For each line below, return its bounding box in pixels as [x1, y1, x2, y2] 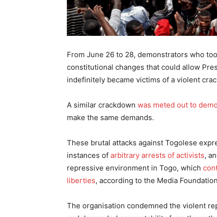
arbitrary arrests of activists [110, 151, 204, 160]
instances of [67, 151, 110, 160]
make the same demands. [67, 113, 154, 123]
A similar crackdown [67, 100, 138, 110]
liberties [67, 176, 95, 186]
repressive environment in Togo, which [67, 163, 203, 173]
